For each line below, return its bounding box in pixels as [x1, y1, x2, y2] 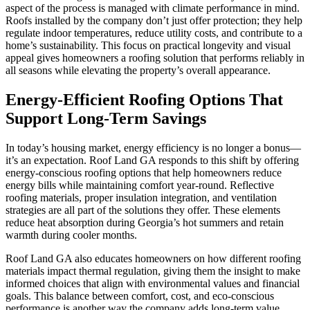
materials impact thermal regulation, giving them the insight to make [6, 264, 300, 277]
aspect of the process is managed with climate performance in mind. [6, 2, 300, 15]
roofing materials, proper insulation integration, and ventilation [6, 191, 277, 203]
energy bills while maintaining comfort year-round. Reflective [6, 179, 274, 191]
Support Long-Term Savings [6, 109, 206, 127]
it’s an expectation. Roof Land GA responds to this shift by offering [6, 154, 299, 166]
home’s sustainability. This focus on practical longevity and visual [6, 39, 291, 52]
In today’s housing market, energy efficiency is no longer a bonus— [6, 141, 301, 154]
